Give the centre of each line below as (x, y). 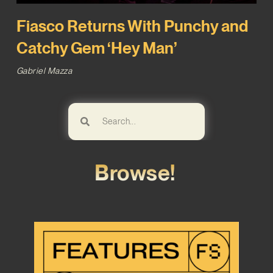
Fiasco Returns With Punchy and (132, 26)
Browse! (135, 173)
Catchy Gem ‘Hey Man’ (96, 48)
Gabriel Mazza (44, 71)
